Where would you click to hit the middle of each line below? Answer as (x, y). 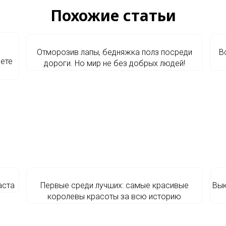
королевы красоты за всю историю (114, 196)
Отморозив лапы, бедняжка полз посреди (114, 52)
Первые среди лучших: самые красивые (114, 185)
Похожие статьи (113, 15)
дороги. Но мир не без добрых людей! (114, 63)
